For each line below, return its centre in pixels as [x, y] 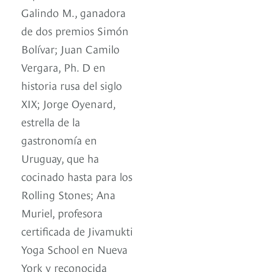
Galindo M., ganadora [73, 12]
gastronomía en [59, 139]
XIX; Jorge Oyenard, [68, 103]
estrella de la [51, 121]
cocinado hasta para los [77, 175]
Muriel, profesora [62, 212]
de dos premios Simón [75, 30]
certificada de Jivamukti [77, 230]
